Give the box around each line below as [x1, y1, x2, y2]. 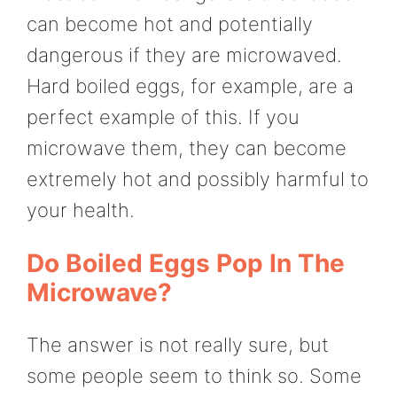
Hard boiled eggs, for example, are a [27, 74, 354, 98]
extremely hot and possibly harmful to [27, 167, 369, 191]
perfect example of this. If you [27, 105, 300, 129]
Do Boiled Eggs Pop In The [27, 248, 345, 279]
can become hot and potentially [27, 12, 313, 36]
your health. [27, 198, 135, 222]
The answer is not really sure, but [27, 333, 329, 357]
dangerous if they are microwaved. [27, 43, 342, 67]
